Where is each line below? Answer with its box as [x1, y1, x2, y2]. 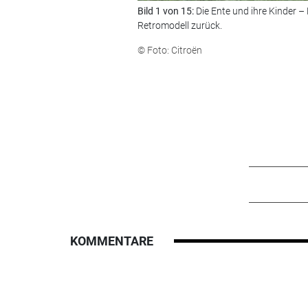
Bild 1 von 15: [137, 5, 196, 16]
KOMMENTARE [70, 234, 153, 248]
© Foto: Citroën [137, 45, 202, 56]
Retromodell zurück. [137, 20, 222, 31]
